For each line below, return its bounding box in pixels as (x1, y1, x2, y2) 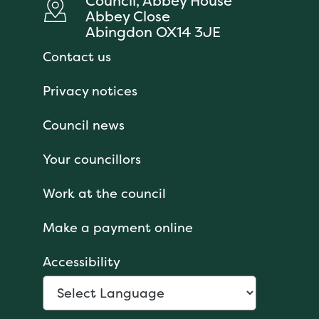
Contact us (43, 48, 111, 66)
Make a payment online (43, 219, 193, 237)
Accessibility (43, 253, 120, 271)
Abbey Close (85, 6, 170, 26)
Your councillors (43, 150, 141, 169)
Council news (43, 116, 125, 135)
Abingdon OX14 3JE (85, 22, 221, 42)
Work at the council (43, 184, 166, 203)
